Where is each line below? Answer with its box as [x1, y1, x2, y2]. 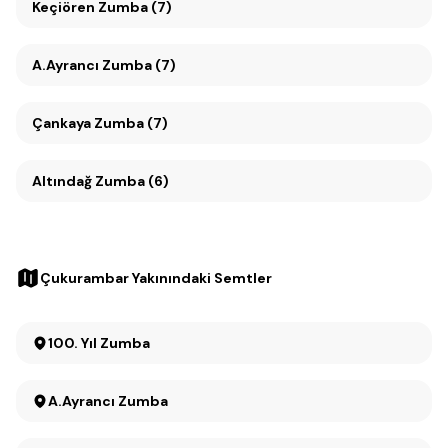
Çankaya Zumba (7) [94, 114, 168, 132]
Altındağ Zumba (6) [32, 172, 169, 190]
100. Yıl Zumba [100, 334, 150, 352]
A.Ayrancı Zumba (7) [32, 56, 176, 74]
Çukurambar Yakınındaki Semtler [40, 269, 272, 287]
